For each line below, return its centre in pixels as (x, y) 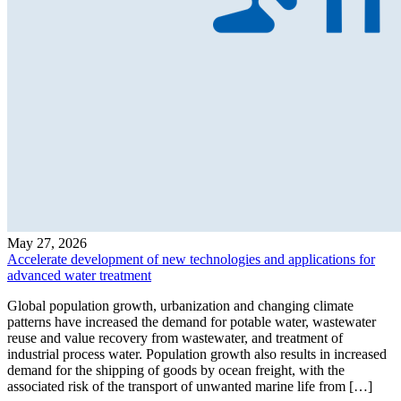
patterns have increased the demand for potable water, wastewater (192, 321)
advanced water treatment (79, 275)
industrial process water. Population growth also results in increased (197, 354)
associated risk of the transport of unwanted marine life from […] (190, 386)
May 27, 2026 (47, 243)
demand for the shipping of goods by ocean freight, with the (176, 370)
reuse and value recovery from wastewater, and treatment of (175, 337)
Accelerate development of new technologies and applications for (191, 259)
